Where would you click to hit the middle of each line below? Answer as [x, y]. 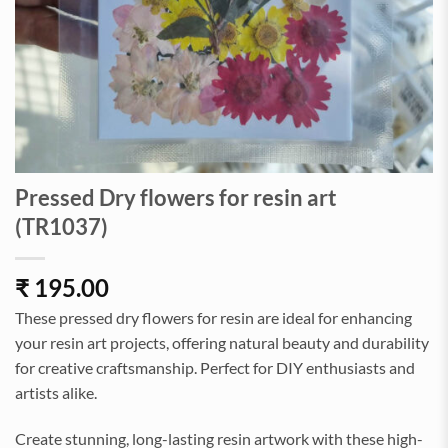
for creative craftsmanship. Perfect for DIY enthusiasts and [215, 367]
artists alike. [56, 392]
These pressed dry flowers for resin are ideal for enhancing [213, 317]
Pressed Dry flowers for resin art [176, 197]
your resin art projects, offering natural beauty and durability [222, 342]
